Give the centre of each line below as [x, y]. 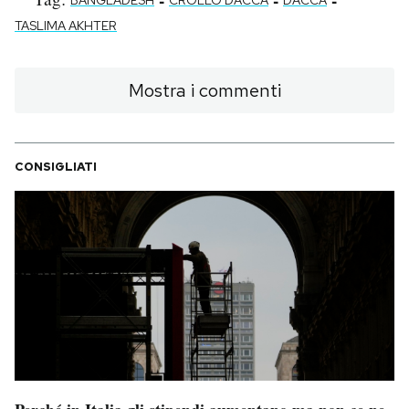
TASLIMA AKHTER [66, 25]
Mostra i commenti [204, 90]
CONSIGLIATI [56, 166]
